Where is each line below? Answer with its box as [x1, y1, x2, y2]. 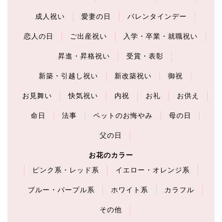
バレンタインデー [127, 12, 187, 20]
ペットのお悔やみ [93, 111, 153, 119]
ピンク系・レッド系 [32, 166, 99, 174]
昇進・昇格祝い [58, 52, 110, 60]
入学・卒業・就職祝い [123, 32, 198, 40]
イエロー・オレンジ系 [115, 166, 190, 174]
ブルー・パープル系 [27, 186, 95, 194]
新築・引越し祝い [39, 72, 98, 80]
